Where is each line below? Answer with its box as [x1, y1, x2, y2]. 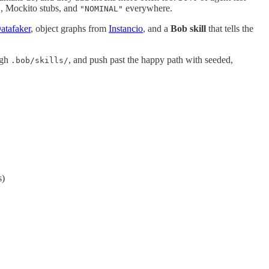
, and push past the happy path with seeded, [68, 54, 233, 65]
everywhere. [123, 2, 172, 13]
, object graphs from [31, 23, 109, 34]
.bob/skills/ [11, 55, 68, 65]
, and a [143, 23, 171, 34]
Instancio [109, 23, 143, 34]
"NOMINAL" [80, 4, 123, 13]
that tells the [206, 23, 253, 34]
